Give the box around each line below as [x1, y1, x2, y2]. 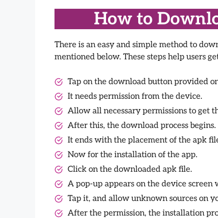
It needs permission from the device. [68, 91, 202, 101]
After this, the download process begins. [68, 120, 216, 130]
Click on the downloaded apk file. [68, 164, 192, 174]
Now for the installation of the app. [68, 149, 198, 160]
